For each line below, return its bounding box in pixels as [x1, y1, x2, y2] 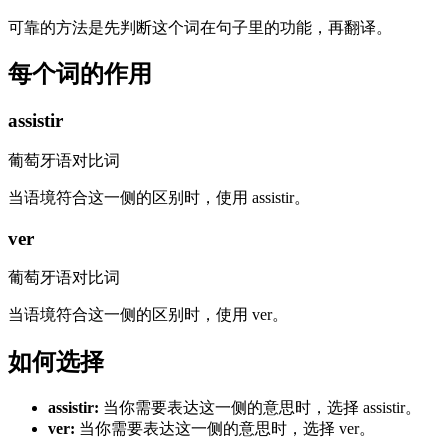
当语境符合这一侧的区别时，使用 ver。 [8, 306, 288, 324]
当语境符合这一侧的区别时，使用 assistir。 [8, 189, 310, 207]
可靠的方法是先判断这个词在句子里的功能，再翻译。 [8, 18, 392, 36]
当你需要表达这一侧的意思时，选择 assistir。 [103, 399, 421, 417]
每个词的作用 [8, 61, 152, 88]
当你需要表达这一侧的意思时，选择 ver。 [79, 420, 375, 438]
